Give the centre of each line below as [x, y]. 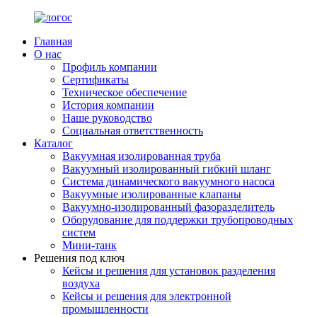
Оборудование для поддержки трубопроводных [178, 220]
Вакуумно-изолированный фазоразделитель [168, 207]
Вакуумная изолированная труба [142, 156]
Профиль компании [110, 67]
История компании [108, 105]
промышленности [105, 309]
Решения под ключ [79, 258]
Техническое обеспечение [125, 92]
